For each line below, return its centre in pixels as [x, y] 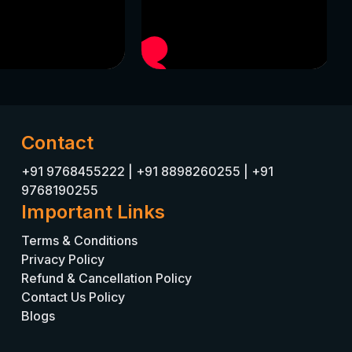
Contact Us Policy [73, 297]
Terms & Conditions [79, 240]
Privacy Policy [62, 259]
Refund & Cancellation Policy [106, 278]
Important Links [93, 212]
